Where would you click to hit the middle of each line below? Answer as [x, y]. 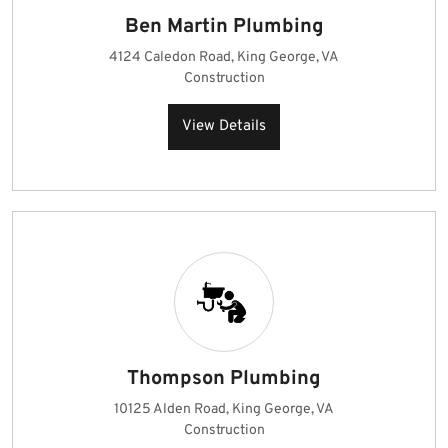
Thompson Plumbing [224, 379]
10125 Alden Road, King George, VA [224, 409]
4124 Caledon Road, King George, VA [224, 57]
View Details [224, 126]
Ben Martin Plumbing [224, 27]
